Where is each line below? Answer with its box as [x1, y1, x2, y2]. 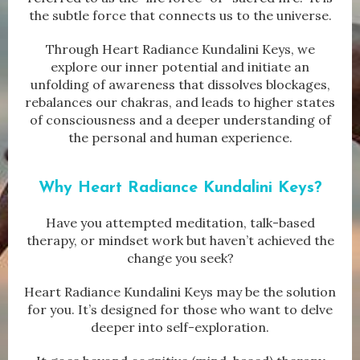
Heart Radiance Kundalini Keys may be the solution [24, 284, 336, 301]
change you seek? [126, 250, 234, 267]
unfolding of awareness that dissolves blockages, [30, 76, 330, 93]
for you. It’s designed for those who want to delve [27, 301, 333, 318]
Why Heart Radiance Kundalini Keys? [38, 180, 322, 197]
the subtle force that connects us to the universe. [28, 7, 332, 24]
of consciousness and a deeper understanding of [29, 112, 331, 129]
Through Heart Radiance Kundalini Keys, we [45, 41, 315, 58]
